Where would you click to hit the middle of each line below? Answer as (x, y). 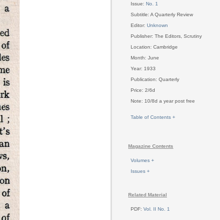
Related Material (148, 195)
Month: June (145, 57)
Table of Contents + (153, 117)
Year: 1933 (143, 68)
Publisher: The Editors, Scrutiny (166, 36)
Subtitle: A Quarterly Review (162, 14)
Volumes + (142, 160)
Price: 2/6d (143, 90)
